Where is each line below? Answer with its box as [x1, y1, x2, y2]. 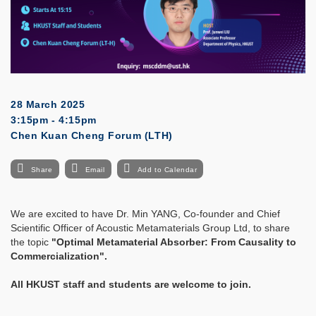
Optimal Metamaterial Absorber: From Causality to [56, 236, 296, 248]
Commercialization [11, 250, 99, 262]
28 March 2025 [11, 99, 85, 111]
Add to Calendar [137, 166, 197, 174]
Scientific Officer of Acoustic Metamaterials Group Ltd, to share [11, 222, 290, 234]
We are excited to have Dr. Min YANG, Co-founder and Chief [11, 208, 280, 220]
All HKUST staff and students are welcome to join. [11, 279, 251, 291]
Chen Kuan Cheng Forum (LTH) [11, 130, 173, 142]
